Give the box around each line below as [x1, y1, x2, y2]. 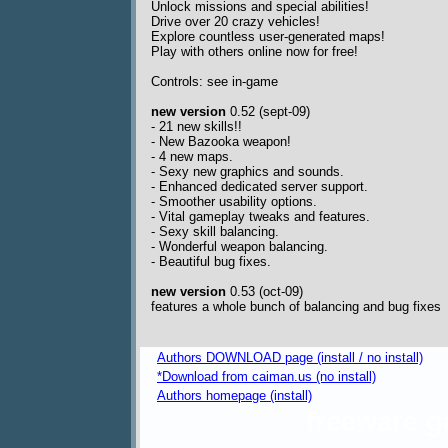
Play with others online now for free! [151, 44, 358, 60]
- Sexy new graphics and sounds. [151, 164, 344, 180]
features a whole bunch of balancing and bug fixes [151, 299, 441, 315]
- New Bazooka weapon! [151, 134, 291, 150]
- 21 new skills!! [151, 119, 242, 135]
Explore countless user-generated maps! [151, 29, 385, 45]
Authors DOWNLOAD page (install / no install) [157, 350, 423, 365]
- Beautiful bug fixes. [151, 254, 271, 270]
